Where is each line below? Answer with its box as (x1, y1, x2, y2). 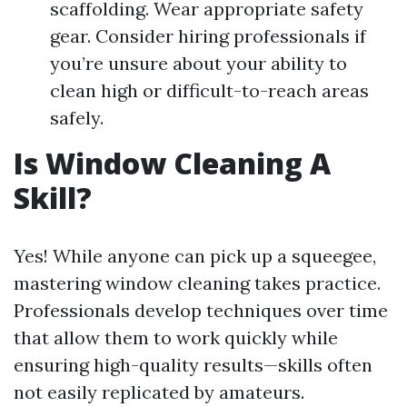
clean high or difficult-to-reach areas (50, 79, 369, 102)
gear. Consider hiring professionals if (50, 25, 366, 47)
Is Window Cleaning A (14, 144, 331, 183)
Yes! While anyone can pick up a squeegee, (14, 244, 376, 267)
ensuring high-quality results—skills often (14, 353, 372, 376)
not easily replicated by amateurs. (14, 381, 304, 403)
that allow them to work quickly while (14, 326, 338, 349)
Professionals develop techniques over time (14, 299, 388, 322)
